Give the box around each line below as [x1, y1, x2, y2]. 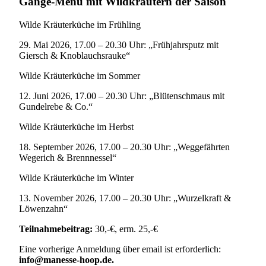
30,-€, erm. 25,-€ [93, 223, 158, 234]
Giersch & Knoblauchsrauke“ [19, 50, 130, 61]
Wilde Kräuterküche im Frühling [19, 19, 141, 30]
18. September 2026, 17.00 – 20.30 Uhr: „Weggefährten [19, 141, 230, 152]
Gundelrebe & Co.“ [19, 101, 93, 112]
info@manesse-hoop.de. [19, 254, 114, 265]
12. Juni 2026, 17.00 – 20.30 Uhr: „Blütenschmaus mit [19, 90, 224, 101]
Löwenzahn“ [19, 203, 68, 214]
